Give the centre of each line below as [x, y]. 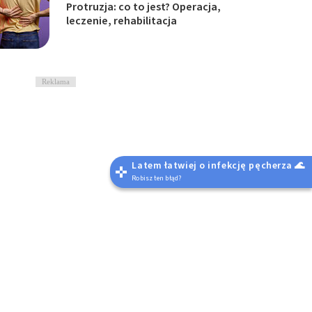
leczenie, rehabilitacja [122, 21]
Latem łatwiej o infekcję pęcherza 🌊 [218, 166]
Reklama [55, 81]
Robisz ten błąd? [156, 178]
